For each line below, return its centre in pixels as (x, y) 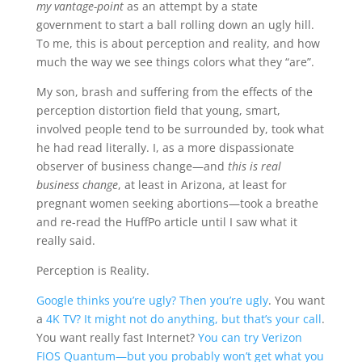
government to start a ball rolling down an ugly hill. (175, 25)
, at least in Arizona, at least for (202, 185)
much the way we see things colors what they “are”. (175, 62)
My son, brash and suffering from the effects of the (174, 92)
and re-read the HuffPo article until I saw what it (166, 222)
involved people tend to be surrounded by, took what (180, 129)
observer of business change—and (132, 166)
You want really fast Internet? (117, 337)
